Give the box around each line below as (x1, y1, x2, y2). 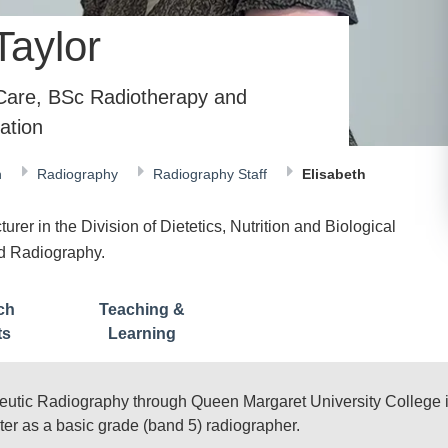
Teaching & (98, 301, 185, 318)
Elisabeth (302, 166, 366, 182)
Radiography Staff (153, 166, 271, 182)
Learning (107, 325, 176, 342)
